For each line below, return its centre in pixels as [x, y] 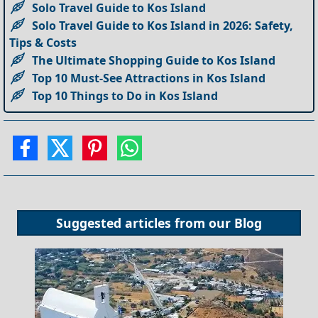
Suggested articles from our [145, 223]
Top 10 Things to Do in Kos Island [125, 96]
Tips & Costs [43, 43]
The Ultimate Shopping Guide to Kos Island [154, 61]
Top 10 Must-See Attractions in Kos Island [149, 78]
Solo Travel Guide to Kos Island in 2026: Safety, [163, 26]
